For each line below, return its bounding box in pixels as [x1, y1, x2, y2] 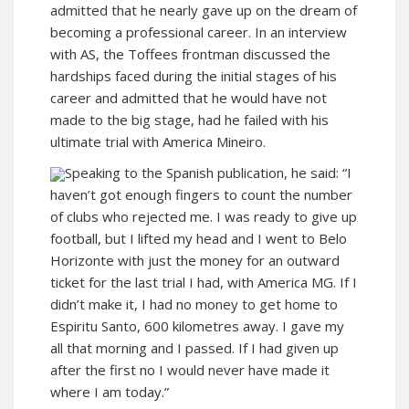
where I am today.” [50, 383, 169, 401]
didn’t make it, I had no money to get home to [50, 295, 338, 313]
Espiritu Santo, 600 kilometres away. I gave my [50, 317, 344, 335]
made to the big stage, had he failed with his [50, 110, 329, 129]
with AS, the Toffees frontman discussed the [50, 45, 330, 63]
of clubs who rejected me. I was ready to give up [50, 207, 357, 225]
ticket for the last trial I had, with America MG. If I [50, 273, 357, 291]
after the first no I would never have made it [50, 361, 330, 379]
